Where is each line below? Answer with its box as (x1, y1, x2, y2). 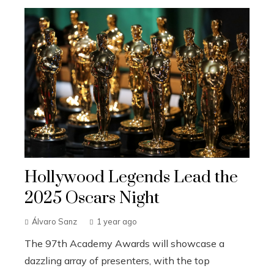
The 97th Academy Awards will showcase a (24, 237, 224, 250)
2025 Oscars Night (24, 188, 160, 209)
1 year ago (97, 217, 137, 227)
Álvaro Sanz (32, 217, 77, 227)
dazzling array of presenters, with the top (24, 254, 210, 267)
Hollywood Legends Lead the (24, 167, 238, 188)
